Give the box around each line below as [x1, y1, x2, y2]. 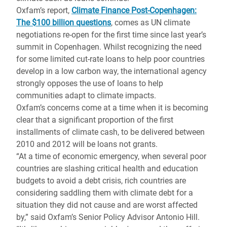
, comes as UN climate [111, 18, 190, 27]
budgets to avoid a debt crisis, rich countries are [16, 176, 186, 185]
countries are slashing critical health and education [16, 164, 198, 173]
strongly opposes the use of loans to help [16, 79, 163, 88]
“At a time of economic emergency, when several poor [16, 152, 206, 161]
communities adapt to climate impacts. [16, 91, 156, 100]
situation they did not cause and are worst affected [16, 200, 198, 210]
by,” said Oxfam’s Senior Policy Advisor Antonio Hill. [16, 212, 200, 222]
